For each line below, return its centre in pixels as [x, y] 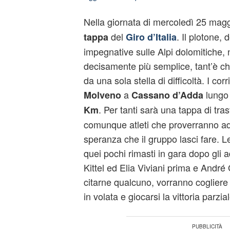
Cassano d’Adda [167, 95]
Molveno [102, 95]
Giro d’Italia [151, 37]
